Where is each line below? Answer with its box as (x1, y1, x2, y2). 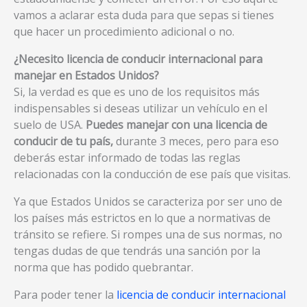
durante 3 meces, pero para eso (113, 134, 279, 149)
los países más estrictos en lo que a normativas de (14, 210, 271, 226)
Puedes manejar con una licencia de (86, 117, 267, 133)
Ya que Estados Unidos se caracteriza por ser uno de (14, 194, 282, 210)
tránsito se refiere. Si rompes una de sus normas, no (14, 227, 282, 243)
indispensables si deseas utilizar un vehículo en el (14, 101, 267, 116)
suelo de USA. (14, 117, 86, 133)
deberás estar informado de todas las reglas (14, 150, 241, 166)
